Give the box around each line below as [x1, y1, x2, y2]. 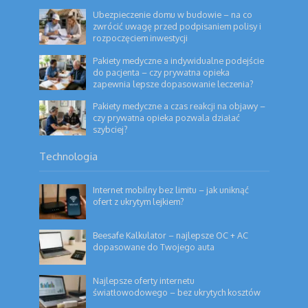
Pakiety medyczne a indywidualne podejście [93, 54, 265, 66]
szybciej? [93, 123, 129, 135]
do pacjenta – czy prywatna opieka [93, 66, 230, 78]
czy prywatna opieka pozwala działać [93, 111, 241, 123]
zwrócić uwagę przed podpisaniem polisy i [93, 21, 262, 32]
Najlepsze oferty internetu [93, 274, 195, 286]
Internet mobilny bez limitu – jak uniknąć [93, 184, 250, 195]
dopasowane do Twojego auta [93, 241, 215, 252]
